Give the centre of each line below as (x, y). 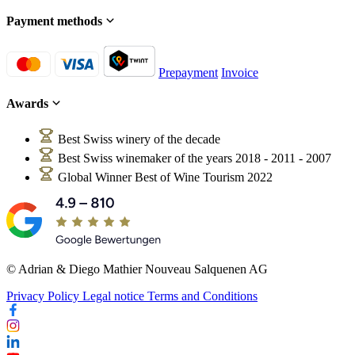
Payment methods (56, 21)
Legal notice (115, 296)
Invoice (240, 72)
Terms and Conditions (202, 296)
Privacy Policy (44, 296)
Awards (29, 104)
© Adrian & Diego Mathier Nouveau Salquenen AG (137, 269)
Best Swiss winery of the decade (139, 139)
